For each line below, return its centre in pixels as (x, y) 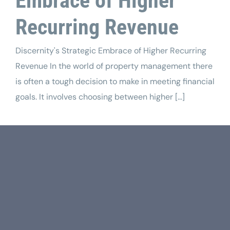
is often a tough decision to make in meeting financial (115, 81)
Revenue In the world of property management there (114, 66)
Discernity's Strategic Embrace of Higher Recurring (111, 50)
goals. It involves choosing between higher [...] (100, 97)
